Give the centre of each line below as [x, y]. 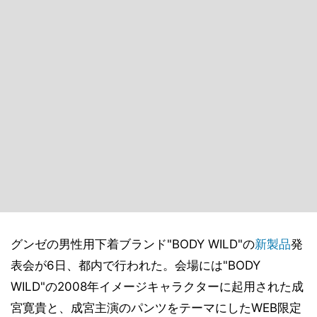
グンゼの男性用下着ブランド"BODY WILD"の [133, 244]
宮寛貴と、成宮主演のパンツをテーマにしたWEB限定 [156, 308]
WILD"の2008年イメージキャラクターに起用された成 [157, 287]
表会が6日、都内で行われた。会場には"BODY [136, 265]
